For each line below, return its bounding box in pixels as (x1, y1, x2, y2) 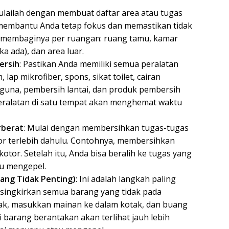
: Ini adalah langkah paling (76, 173, 176, 185)
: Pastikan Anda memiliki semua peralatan (19, 58, 178, 70)
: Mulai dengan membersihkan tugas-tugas (24, 122, 189, 134)
